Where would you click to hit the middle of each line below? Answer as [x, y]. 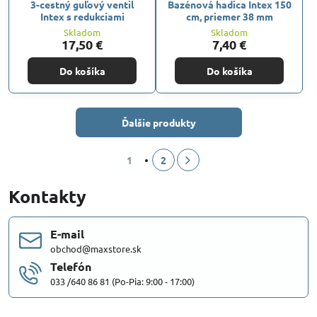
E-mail [67, 234]
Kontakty [47, 196]
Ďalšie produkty [158, 122]
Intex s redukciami [82, 16]
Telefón [71, 266]
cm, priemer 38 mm [229, 16]
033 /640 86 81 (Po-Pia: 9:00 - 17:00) [122, 281]
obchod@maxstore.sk [96, 248]
